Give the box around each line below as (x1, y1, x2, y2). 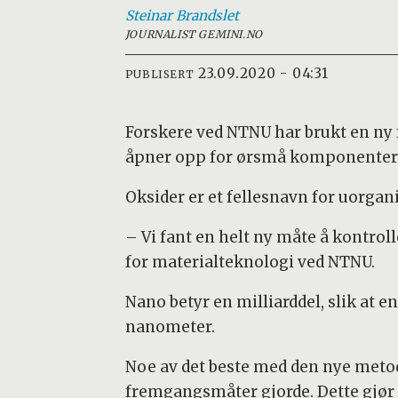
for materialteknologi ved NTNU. (124, 251, 375, 272)
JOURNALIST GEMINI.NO (124, 27, 263, 41)
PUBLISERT (124, 68, 195, 82)
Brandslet (175, 6, 239, 24)
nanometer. (124, 316, 215, 337)
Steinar (124, 6, 172, 24)
